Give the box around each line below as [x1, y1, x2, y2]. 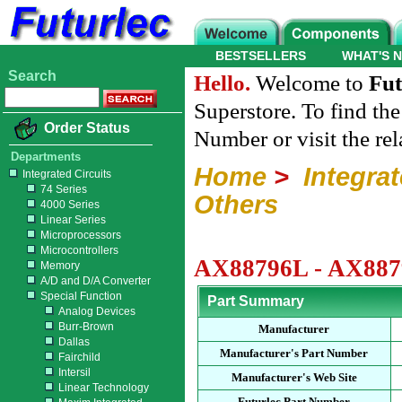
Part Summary [206, 293, 304, 309]
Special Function [40, 290, 122, 302]
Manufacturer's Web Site [231, 371, 357, 384]
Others [194, 190, 278, 219]
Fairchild [58, 351, 100, 363]
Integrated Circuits [22, 168, 111, 180]
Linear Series [40, 214, 106, 226]
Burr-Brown [58, 320, 114, 333]
